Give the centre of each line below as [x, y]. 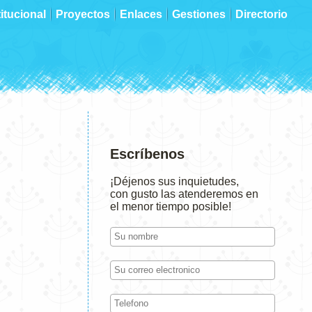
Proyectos [83, 14]
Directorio [262, 14]
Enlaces [141, 14]
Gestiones [199, 14]
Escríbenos [147, 154]
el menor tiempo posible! [171, 206]
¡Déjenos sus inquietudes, [174, 181]
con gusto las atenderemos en [184, 194]
